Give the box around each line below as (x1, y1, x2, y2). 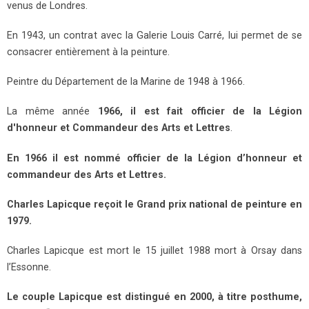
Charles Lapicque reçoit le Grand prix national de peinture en (7, 198, 302, 210)
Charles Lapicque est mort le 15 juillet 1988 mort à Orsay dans (7, 245, 302, 257)
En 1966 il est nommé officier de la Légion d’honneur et (7, 152, 302, 164)
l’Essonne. (7, 261, 51, 273)
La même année (7, 106, 98, 118)
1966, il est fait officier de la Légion (97, 106, 302, 118)
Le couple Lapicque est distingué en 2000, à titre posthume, (7, 291, 302, 303)
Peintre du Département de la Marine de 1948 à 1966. (7, 76, 245, 88)
